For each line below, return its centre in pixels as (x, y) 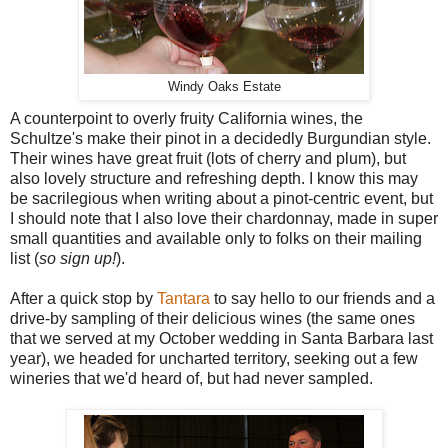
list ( (24, 259)
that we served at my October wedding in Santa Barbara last (221, 339)
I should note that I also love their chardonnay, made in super (224, 219)
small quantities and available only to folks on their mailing (216, 239)
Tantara (183, 299)
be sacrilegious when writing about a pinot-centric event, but (221, 199)
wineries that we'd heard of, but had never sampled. (191, 379)
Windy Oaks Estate (224, 87)
